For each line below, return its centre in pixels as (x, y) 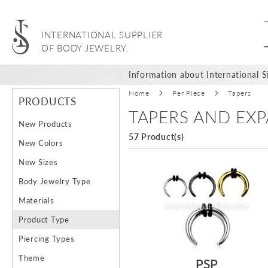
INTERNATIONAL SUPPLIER (102, 35)
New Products (45, 124)
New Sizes (38, 162)
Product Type (44, 220)
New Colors (41, 143)
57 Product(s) (156, 137)
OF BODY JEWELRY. (85, 48)
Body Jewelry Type (55, 182)
